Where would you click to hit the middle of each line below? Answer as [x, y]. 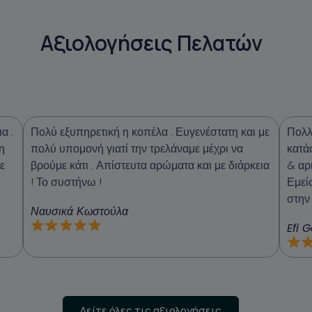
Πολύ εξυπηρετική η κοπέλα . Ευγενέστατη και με [150, 132]
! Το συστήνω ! [66, 182]
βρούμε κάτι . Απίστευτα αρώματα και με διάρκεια [150, 165]
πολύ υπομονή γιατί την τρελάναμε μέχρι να [136, 148]
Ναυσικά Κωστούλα [79, 211]
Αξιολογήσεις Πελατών [151, 42]
